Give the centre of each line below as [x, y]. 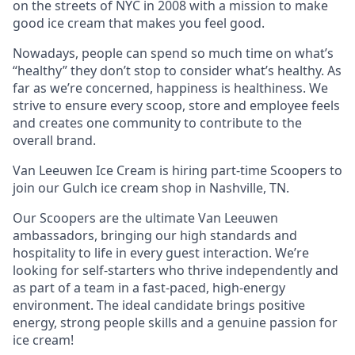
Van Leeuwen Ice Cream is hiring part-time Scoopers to [177, 170]
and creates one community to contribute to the [157, 123]
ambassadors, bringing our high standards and [155, 235]
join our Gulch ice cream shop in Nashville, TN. [151, 188]
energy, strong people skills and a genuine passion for [175, 323]
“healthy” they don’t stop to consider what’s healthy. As [177, 71]
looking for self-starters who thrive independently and [176, 270]
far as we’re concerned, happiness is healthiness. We [170, 88]
